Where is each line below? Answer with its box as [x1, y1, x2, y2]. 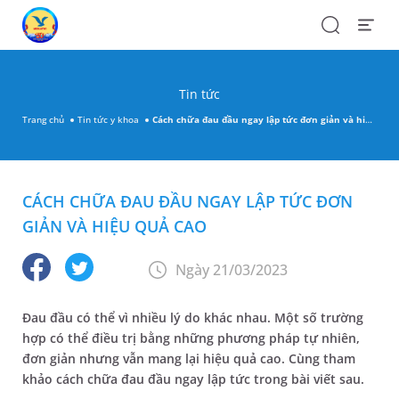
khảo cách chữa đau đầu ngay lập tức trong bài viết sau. [22, 370, 368, 387]
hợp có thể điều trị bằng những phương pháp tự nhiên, [22, 330, 360, 346]
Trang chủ [22, 112, 64, 126]
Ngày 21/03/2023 [175, 259, 288, 280]
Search [319, 14, 360, 31]
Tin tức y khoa [77, 112, 139, 126]
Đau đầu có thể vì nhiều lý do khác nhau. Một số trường [22, 309, 363, 326]
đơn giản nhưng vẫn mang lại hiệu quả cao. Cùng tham [22, 350, 355, 367]
